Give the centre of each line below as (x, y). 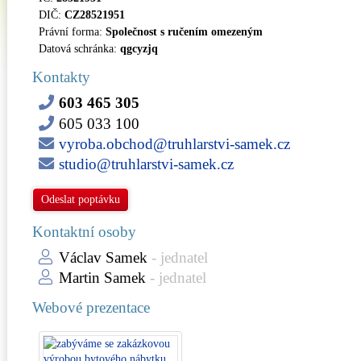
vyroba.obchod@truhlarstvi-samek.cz (174, 144)
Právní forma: (72, 32)
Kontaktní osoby (84, 231)
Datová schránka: (79, 49)
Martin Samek (102, 277)
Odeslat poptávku (81, 199)
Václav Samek (103, 257)
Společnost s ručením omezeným (184, 32)
